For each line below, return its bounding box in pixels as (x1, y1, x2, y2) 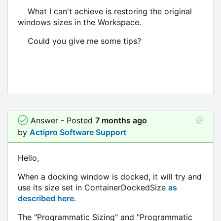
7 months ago (95, 115, 147, 125)
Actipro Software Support (30, 127, 126, 137)
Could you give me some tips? (18, 36, 141, 46)
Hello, (18, 152, 39, 163)
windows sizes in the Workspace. (18, 17, 144, 27)
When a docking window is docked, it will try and (18, 171, 202, 182)
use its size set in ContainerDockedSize (18, 182, 168, 192)
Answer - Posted (28, 115, 96, 125)
